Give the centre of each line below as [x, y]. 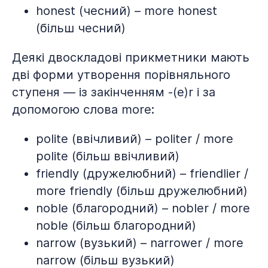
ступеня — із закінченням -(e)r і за [114, 92]
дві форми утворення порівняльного [121, 75]
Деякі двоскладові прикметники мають [131, 57]
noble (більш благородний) [116, 226]
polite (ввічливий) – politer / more [135, 139]
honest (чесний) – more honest [127, 11]
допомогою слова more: [83, 109]
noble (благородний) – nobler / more [143, 208]
